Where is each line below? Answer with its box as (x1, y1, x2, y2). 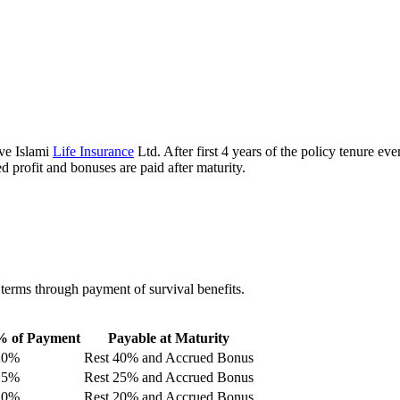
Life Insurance (53, 144, 134, 160)
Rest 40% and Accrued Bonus (84, 350, 254, 366)
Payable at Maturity (108, 330, 229, 346)
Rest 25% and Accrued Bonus (84, 370, 254, 386)
